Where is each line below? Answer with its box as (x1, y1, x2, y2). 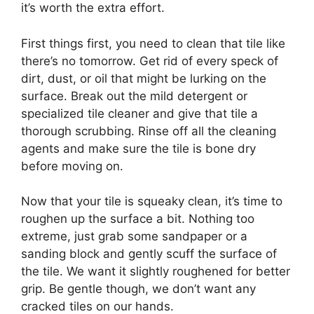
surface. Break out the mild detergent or (21, 88, 247, 103)
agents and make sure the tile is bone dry (21, 141, 256, 156)
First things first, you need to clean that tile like (21, 36, 285, 50)
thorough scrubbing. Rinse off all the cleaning (21, 123, 276, 138)
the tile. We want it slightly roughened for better (21, 264, 290, 279)
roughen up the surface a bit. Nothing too (21, 212, 254, 226)
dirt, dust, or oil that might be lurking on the (21, 71, 266, 86)
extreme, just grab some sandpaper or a (21, 229, 247, 244)
